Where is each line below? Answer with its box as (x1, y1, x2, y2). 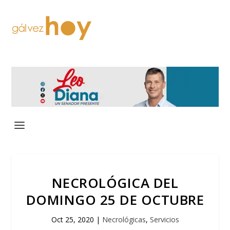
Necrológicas (102, 214, 146, 224)
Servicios (149, 214, 179, 224)
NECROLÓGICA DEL (51, 173, 179, 192)
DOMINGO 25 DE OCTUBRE (26, 190, 204, 209)
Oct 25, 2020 (51, 214, 94, 224)
